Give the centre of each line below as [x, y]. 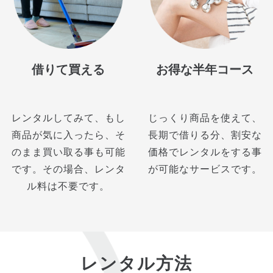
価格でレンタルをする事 [205, 152]
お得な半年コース [205, 70]
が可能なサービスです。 [205, 169]
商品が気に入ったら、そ [68, 135]
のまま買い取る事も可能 [68, 152]
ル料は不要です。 [68, 186]
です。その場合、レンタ [68, 169]
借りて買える [68, 70]
